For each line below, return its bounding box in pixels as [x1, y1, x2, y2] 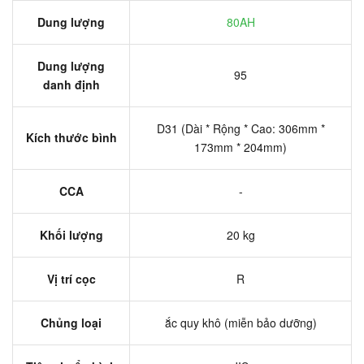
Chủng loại [41, 314, 102, 331]
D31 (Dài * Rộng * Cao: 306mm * [156, 120, 325, 136]
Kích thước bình [25, 129, 117, 145]
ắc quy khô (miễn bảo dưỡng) [164, 314, 317, 331]
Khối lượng [39, 227, 103, 243]
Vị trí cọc [46, 271, 96, 287]
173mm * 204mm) [194, 139, 287, 155]
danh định [42, 76, 100, 93]
